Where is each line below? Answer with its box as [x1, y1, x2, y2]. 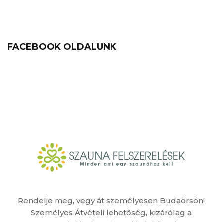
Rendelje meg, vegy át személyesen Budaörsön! [17, 196, 205, 206]
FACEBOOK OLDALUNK [7, 41, 116, 53]
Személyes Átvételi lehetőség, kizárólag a [30, 208, 192, 218]
